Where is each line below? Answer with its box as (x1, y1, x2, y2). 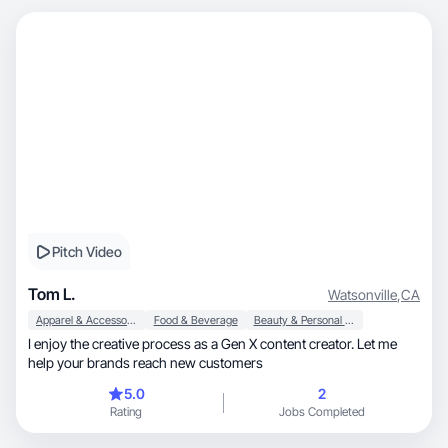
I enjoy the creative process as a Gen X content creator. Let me (28, 335, 397, 352)
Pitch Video (52, 243, 122, 260)
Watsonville (328, 285, 397, 303)
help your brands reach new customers (28, 354, 263, 371)
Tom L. (28, 284, 76, 304)
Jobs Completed (279, 404, 365, 419)
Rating (110, 404, 142, 419)
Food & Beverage (153, 313, 238, 327)
